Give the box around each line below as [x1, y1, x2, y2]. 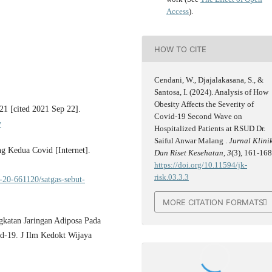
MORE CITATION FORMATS [163, 197, 264, 207]
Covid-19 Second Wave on [154, 112, 243, 121]
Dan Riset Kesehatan [154, 148, 224, 158]
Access [166, 7, 189, 16]
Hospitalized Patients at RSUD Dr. [154, 124, 266, 134]
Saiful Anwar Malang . [154, 136, 229, 146]
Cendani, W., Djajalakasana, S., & [154, 75, 264, 85]
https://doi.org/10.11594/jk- [154, 160, 248, 170]
